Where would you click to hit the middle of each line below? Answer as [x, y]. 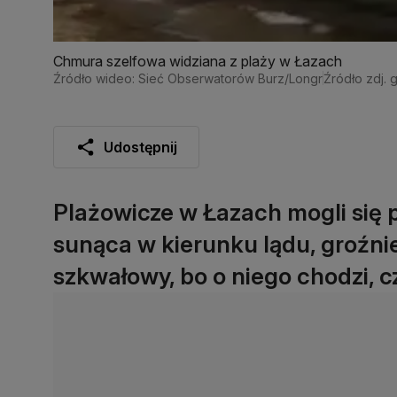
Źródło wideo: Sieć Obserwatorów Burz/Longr [188, 78]
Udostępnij [140, 147]
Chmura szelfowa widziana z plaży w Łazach [198, 61]
